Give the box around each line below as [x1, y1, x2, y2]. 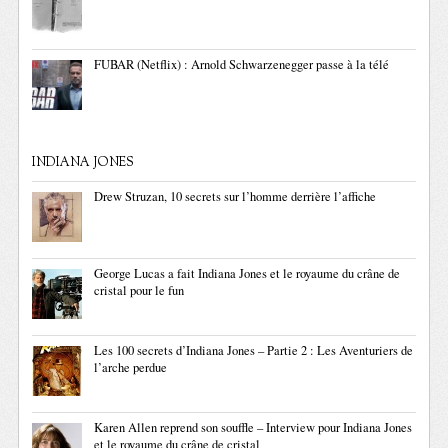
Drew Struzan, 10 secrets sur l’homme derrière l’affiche [94, 188, 377, 206]
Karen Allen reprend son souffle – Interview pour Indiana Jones [94, 419, 413, 437]
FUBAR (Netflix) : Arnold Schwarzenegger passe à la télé [94, 56, 390, 74]
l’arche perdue [94, 359, 168, 377]
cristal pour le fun [94, 282, 185, 300]
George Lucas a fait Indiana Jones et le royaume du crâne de [94, 265, 401, 283]
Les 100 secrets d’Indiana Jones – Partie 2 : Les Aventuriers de [94, 342, 414, 360]
